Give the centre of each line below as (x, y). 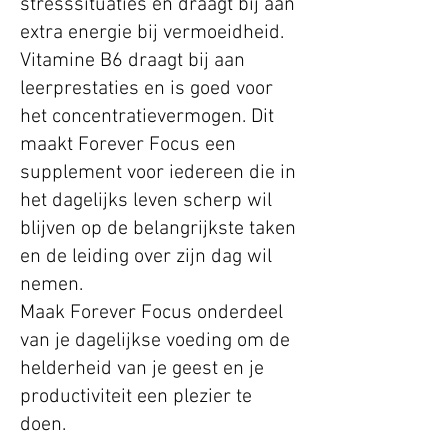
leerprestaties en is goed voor (146, 89)
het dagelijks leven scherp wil (146, 201)
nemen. (51, 285)
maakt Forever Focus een (128, 145)
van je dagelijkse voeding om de (155, 341)
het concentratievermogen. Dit (147, 117)
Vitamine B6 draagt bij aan (132, 61)
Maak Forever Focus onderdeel (151, 313)
